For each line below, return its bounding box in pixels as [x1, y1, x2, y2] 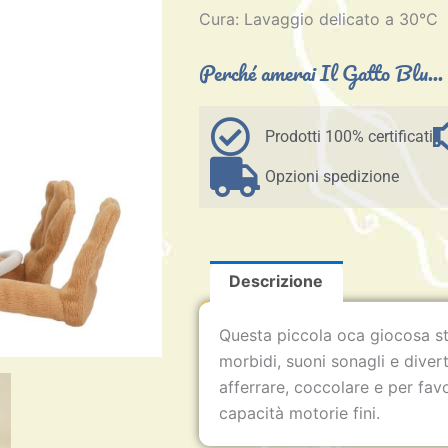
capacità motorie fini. [219, 403, 381, 424]
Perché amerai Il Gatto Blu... [199, 54, 444, 90]
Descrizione [229, 271, 324, 292]
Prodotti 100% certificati [265, 126, 434, 146]
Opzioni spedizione [265, 166, 400, 186]
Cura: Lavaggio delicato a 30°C [199, 8, 439, 29]
